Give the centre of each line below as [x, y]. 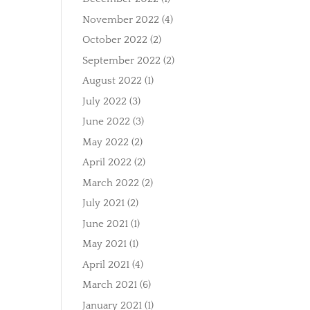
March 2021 [110, 285]
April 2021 [106, 264]
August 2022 [112, 81]
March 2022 [111, 183]
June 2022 [107, 121]
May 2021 [105, 244]
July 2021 [104, 203]
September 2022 [122, 60]
